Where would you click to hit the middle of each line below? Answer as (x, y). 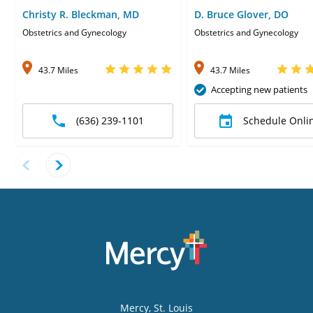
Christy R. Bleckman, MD (81, 14)
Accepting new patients (259, 89)
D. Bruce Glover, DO (241, 14)
